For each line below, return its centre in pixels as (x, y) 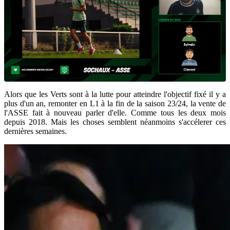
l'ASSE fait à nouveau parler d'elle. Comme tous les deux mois (115, 113)
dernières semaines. (35, 131)
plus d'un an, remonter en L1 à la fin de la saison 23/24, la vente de (115, 104)
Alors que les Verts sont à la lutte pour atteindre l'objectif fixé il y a (115, 94)
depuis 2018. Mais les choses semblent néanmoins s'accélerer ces (115, 122)
